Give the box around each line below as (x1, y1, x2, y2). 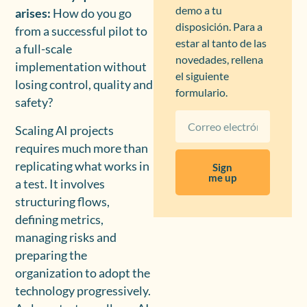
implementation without (15, 60, 147, 75)
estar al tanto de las (175, 36, 267, 49)
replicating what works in (15, 158, 150, 173)
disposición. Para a (175, 19, 262, 33)
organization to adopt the (15, 265, 151, 280)
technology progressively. (15, 283, 151, 298)
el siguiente (175, 69, 229, 82)
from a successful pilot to (15, 24, 148, 39)
